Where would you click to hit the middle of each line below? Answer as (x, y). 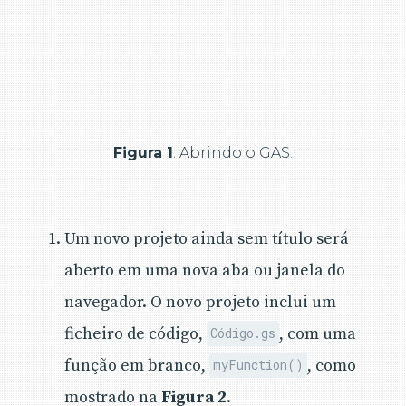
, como (332, 365)
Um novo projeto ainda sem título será (207, 238)
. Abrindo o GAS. (233, 152)
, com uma (318, 333)
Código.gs (243, 333)
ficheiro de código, (135, 333)
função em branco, (137, 365)
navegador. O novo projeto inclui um (200, 302)
